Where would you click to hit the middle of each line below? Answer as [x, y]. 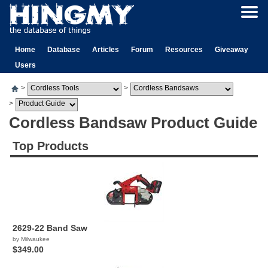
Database [64, 50]
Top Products [51, 146]
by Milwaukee [31, 239]
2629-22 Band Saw [50, 228]
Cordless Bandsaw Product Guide [133, 123]
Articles [106, 50]
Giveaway [232, 50]
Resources [184, 50]
